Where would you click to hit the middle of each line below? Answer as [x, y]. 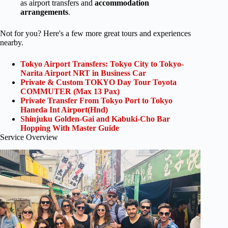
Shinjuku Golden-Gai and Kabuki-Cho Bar [95, 119]
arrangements [44, 12]
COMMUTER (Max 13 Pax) [70, 91]
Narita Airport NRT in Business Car [83, 73]
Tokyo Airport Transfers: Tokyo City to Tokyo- [102, 64]
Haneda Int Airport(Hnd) [64, 109]
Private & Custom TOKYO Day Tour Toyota [98, 82]
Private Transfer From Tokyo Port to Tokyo [96, 100]
